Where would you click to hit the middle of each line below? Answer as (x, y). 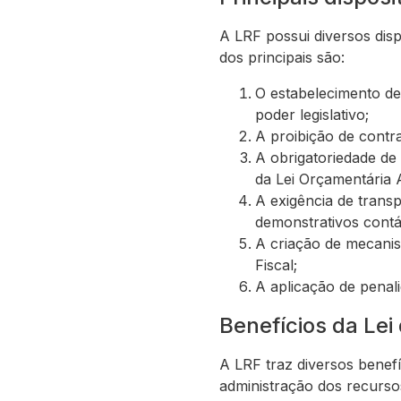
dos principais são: (282, 57)
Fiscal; (276, 265)
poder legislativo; (312, 115)
